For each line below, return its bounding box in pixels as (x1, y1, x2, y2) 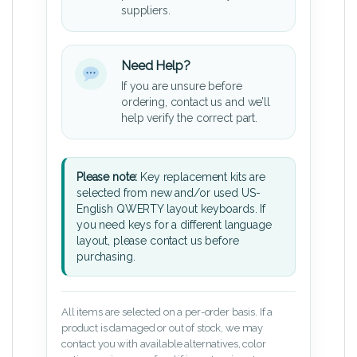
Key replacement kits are (137, 171, 265, 184)
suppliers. (121, 4, 171, 18)
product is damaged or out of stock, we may (61, 322, 264, 335)
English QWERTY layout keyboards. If (76, 202, 266, 216)
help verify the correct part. (121, 112, 257, 125)
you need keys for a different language (76, 218, 272, 232)
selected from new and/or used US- (76, 186, 261, 200)
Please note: (76, 171, 138, 184)
